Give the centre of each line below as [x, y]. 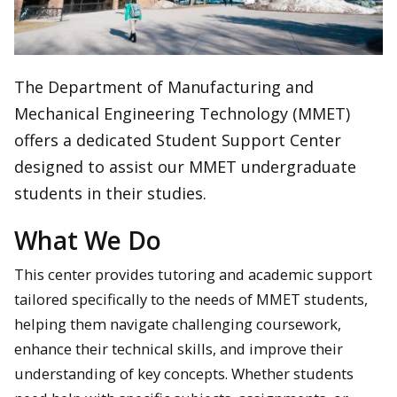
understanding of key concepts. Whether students [184, 374]
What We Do [88, 241]
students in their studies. [110, 193]
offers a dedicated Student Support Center [178, 140]
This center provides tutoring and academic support [193, 275]
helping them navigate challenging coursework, [178, 324]
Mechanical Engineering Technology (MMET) [182, 113]
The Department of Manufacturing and [164, 86]
